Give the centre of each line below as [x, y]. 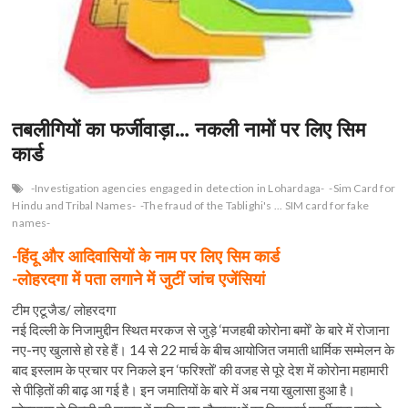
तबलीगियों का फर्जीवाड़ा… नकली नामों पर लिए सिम [189, 128]
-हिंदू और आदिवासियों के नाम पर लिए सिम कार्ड [146, 255]
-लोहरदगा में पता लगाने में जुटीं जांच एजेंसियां [139, 278]
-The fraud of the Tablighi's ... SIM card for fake [255, 205]
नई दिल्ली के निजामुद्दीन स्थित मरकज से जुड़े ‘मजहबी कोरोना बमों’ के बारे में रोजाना [201, 329]
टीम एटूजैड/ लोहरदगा [64, 309]
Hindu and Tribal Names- [74, 205]
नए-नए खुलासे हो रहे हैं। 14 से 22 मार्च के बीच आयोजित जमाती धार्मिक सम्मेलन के [204, 349]
